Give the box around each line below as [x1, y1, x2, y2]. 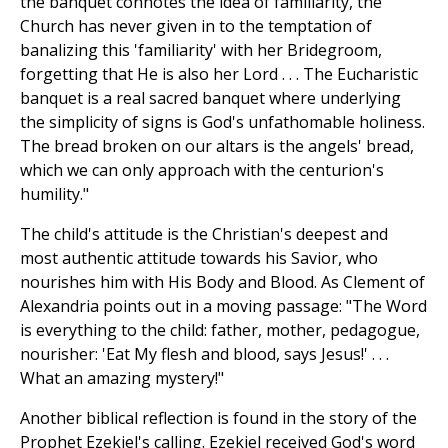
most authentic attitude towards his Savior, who [20, 247, 378, 270]
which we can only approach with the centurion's [20, 159, 384, 182]
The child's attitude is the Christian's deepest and [20, 223, 388, 246]
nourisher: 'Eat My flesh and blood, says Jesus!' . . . [20, 343, 389, 366]
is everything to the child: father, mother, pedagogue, [20, 319, 420, 342]
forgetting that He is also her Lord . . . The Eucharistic [20, 63, 418, 86]
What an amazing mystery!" [20, 367, 224, 390]
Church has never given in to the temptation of [20, 15, 372, 38]
